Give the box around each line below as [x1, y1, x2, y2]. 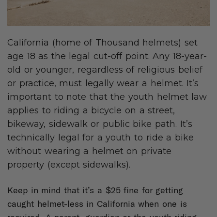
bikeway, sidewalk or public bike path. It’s [7, 119, 192, 130]
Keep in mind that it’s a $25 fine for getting [7, 185, 184, 196]
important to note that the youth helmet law [7, 92, 207, 103]
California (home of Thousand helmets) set [7, 37, 198, 48]
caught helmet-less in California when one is [7, 198, 187, 210]
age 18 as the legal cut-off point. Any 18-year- [7, 51, 207, 62]
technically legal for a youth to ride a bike [7, 132, 194, 143]
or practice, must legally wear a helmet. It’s [7, 78, 199, 89]
